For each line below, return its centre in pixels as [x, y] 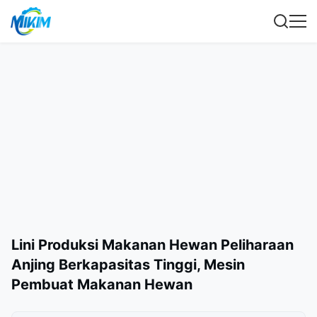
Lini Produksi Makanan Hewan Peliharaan [152, 245]
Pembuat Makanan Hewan [102, 284]
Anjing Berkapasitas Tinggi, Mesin [128, 265]
